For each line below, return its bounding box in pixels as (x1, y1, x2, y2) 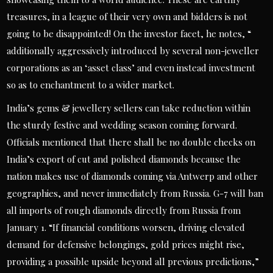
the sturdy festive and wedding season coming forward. (7, 119, 238, 131)
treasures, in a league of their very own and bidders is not (7, 10, 248, 23)
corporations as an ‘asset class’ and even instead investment (7, 62, 256, 74)
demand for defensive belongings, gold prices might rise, (7, 238, 245, 250)
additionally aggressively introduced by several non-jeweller (7, 44, 260, 57)
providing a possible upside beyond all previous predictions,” (7, 255, 260, 268)
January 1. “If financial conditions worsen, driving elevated (7, 221, 246, 233)
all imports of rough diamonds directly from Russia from (7, 204, 241, 216)
